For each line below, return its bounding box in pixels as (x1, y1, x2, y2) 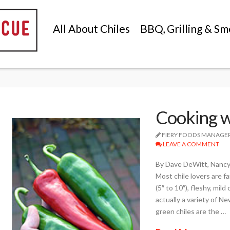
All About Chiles (52, 22, 130, 35)
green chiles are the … (155, 206, 226, 216)
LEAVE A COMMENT (161, 140, 219, 148)
